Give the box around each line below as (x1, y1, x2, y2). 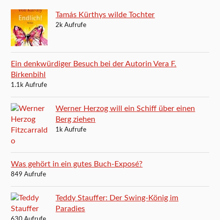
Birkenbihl (11, 70, 46, 79)
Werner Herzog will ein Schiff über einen (55, 104, 195, 112)
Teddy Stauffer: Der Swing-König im (55, 193, 179, 202)
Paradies (55, 204, 85, 213)
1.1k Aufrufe (11, 82, 48, 88)
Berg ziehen (55, 115, 96, 123)
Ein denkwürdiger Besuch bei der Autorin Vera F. (11, 59, 177, 68)
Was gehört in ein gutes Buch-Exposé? (11, 160, 143, 168)
